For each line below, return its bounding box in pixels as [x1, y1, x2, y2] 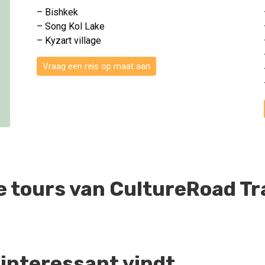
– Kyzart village [37, 35, 102, 47]
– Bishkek [37, 7, 79, 18]
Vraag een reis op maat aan [43, 61, 151, 72]
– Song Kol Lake [37, 21, 105, 33]
